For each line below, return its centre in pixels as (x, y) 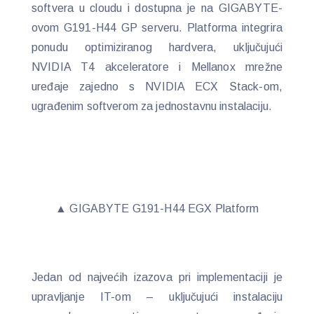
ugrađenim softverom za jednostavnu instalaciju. (152, 106)
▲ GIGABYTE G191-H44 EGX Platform (157, 208)
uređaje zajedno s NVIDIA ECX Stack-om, (157, 86)
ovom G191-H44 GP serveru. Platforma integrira (157, 27)
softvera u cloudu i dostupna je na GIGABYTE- (157, 8)
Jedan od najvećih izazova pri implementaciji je (157, 277)
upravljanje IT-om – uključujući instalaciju (157, 296)
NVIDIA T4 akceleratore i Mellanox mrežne (157, 67)
